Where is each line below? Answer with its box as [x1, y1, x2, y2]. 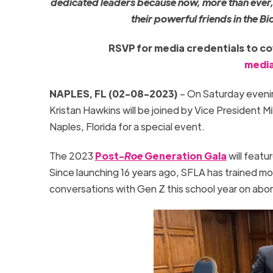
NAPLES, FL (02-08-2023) [49, 87, 180, 100]
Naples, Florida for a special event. [49, 119, 208, 133]
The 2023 [49, 149, 95, 162]
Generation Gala [144, 149, 227, 162]
